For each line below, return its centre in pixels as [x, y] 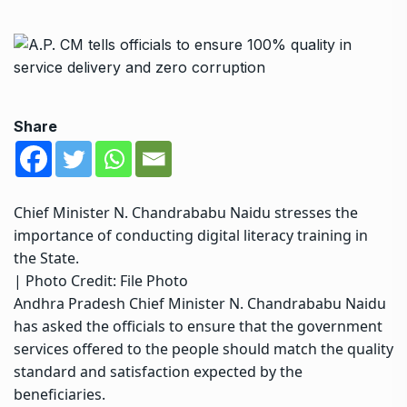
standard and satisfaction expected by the [158, 371]
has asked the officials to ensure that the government [198, 326]
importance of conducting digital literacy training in [191, 235]
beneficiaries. [60, 394]
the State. [46, 258]
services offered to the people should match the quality [203, 348]
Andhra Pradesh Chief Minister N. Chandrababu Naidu [200, 303]
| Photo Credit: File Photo [101, 280]
